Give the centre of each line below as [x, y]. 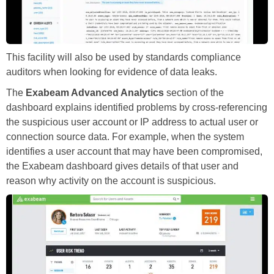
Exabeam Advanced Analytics [95, 93]
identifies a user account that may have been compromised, [134, 152]
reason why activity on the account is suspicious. [111, 181]
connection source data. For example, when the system [125, 137]
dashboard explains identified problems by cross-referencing [137, 108]
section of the [194, 93]
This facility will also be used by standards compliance [124, 57]
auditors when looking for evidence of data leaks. [112, 72]
